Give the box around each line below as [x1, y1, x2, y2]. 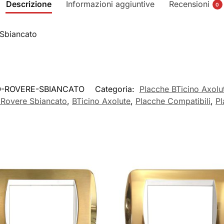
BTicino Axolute [72, 96, 130, 106]
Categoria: [94, 84, 137, 94]
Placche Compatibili [135, 96, 210, 106]
